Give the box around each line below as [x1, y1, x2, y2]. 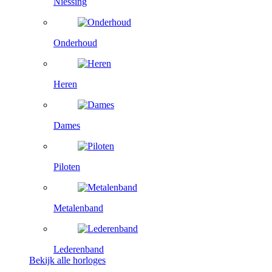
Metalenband [53, 202, 103, 213]
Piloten [53, 161, 80, 172]
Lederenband [53, 243, 104, 254]
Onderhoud [53, 37, 97, 48]
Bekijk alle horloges [29, 254, 106, 265]
